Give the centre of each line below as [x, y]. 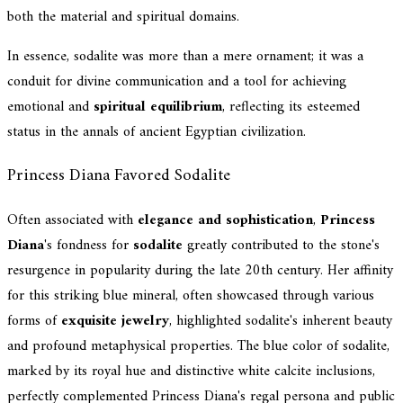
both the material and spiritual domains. [123, 17]
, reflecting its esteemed [291, 107]
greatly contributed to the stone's [281, 246]
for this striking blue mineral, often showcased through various [191, 296]
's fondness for [89, 246]
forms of [34, 322]
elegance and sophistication [225, 221]
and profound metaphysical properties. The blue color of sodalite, [198, 347]
